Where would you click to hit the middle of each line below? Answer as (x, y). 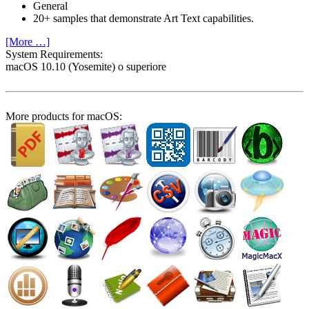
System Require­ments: (54, 54)
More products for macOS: (64, 116)
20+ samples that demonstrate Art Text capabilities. (143, 18)
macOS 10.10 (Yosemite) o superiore (86, 67)
